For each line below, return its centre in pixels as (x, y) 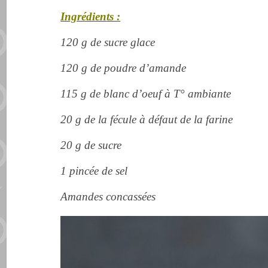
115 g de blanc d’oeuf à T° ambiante (146, 93)
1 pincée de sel (94, 170)
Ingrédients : (91, 16)
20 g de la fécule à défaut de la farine (147, 119)
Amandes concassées (108, 196)
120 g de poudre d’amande (124, 68)
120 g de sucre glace (108, 42)
